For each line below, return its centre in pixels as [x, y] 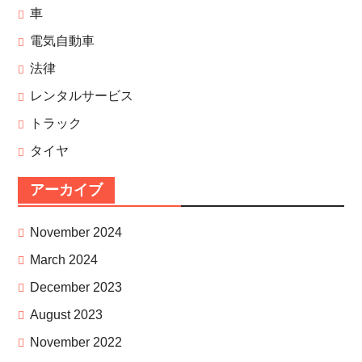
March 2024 [63, 260]
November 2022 [76, 343]
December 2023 [76, 288]
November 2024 [76, 233]
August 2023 [66, 315]
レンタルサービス [81, 96]
